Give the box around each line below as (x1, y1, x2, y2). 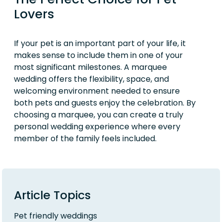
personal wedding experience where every (14, 120, 180, 132)
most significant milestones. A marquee (14, 61, 167, 73)
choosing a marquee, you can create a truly (14, 109, 183, 120)
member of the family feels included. (14, 132, 157, 144)
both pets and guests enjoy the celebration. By (14, 97, 196, 109)
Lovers (14, 5, 54, 23)
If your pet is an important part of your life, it (14, 37, 186, 49)
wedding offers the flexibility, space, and (14, 73, 169, 85)
